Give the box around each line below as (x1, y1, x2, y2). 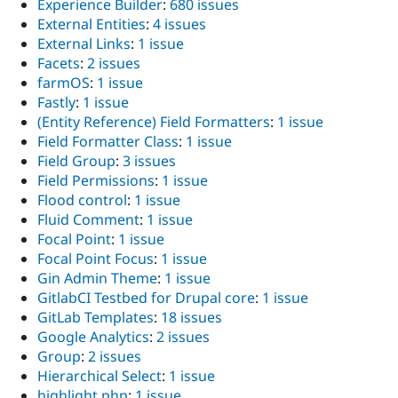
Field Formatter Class (37, 131, 179, 152)
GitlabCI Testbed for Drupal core (37, 288, 255, 308)
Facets (37, 53, 80, 74)
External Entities (37, 14, 146, 35)
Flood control (37, 190, 127, 211)
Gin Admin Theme (37, 268, 157, 289)
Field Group (37, 151, 115, 171)
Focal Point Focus (37, 249, 154, 269)
